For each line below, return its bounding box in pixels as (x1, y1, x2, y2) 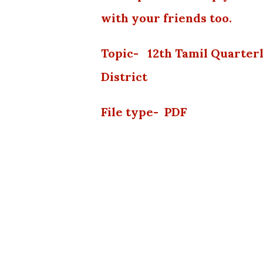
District (101, 69, 147, 85)
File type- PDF (101, 104, 187, 120)
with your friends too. (101, 11, 241, 26)
